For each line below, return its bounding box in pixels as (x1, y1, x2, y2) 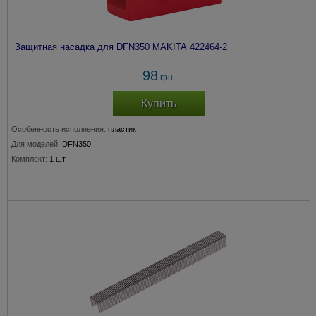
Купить (141, 97, 176, 109)
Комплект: (11, 154, 47, 163)
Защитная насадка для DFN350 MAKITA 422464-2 (15, 42, 227, 52)
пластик (108, 125, 136, 133)
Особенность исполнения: (11, 125, 106, 133)
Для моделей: (11, 140, 60, 148)
